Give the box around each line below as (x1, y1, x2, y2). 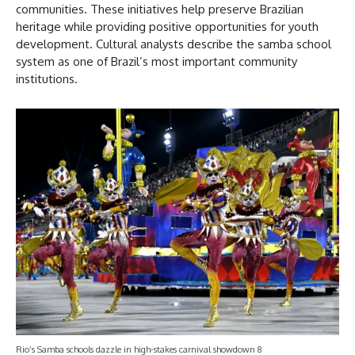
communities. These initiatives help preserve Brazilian (16, 2, 303, 17)
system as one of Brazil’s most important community (16, 54, 297, 70)
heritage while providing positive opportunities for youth (16, 19, 319, 35)
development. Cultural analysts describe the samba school (16, 36, 331, 52)
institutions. (16, 71, 78, 87)
